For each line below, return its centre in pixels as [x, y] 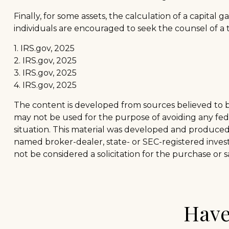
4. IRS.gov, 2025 [45, 85]
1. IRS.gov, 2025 [44, 49]
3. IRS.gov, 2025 [45, 73]
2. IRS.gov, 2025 [45, 61]
